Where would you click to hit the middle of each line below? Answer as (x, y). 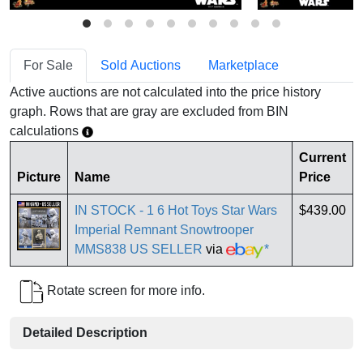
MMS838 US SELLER (139, 250)
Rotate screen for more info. (124, 291)
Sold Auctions (141, 66)
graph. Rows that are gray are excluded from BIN (149, 112)
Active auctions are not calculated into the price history (165, 92)
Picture (39, 177)
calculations (46, 131)
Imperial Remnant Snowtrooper (164, 230)
